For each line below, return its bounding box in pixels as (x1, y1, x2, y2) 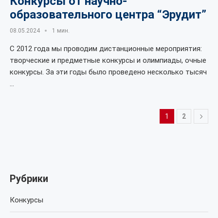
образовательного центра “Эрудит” (10, 8, 206, 21)
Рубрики (10, 173, 48, 184)
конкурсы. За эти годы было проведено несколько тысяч (10, 68, 207, 76)
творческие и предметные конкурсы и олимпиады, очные (10, 56, 206, 65)
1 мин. (52, 27, 70, 34)
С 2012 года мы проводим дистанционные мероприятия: (10, 44, 202, 53)
